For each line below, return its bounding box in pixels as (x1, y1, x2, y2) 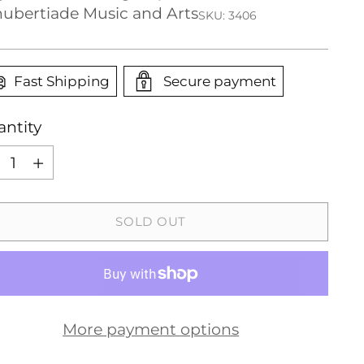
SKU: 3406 (197, 8, 257, 22)
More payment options (63, 320, 240, 340)
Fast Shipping (13, 72, 110, 89)
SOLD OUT (115, 214, 187, 229)
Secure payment (162, 72, 276, 89)
